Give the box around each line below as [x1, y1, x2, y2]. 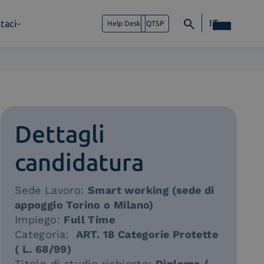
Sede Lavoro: [14, 184, 88, 196]
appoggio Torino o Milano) [14, 199, 154, 211]
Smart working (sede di [87, 184, 214, 196]
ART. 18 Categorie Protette [72, 228, 218, 240]
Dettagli [14, 120, 105, 148]
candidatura [14, 148, 144, 177]
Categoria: [14, 228, 73, 240]
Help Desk [107, 19, 141, 28]
